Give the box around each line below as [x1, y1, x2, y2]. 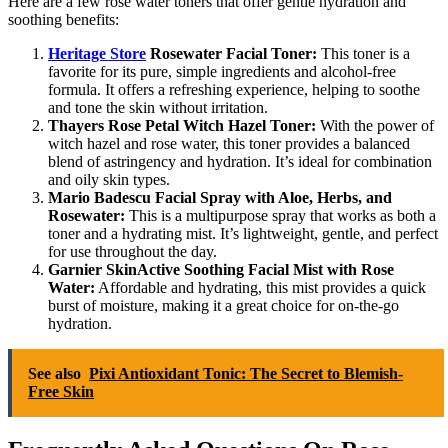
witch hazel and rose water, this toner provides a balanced [48, 134, 410, 152]
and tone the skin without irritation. [48, 98, 268, 116]
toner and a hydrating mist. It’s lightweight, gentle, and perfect [48, 224, 438, 242]
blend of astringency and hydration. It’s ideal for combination [48, 152, 432, 170]
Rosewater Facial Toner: [146, 44, 317, 62]
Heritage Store [48, 44, 146, 62]
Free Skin [28, 382, 94, 400]
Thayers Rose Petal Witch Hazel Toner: [48, 116, 316, 134]
